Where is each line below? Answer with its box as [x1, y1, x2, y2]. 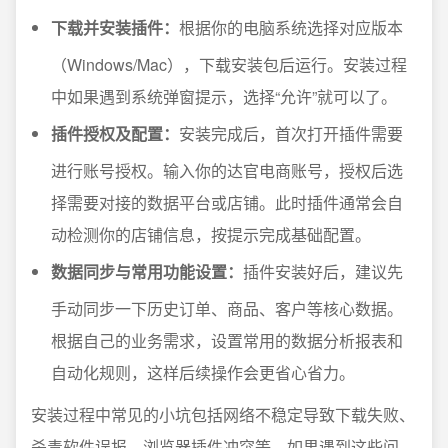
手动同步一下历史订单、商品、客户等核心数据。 [51, 297, 403, 321]
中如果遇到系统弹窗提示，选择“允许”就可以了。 [51, 85, 397, 109]
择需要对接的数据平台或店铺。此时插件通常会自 [51, 191, 403, 215]
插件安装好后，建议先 [243, 260, 403, 284]
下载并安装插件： [51, 16, 179, 40]
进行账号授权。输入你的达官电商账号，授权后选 [51, 159, 403, 183]
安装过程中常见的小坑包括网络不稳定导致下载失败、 [31, 403, 415, 427]
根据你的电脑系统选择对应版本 [179, 16, 403, 40]
